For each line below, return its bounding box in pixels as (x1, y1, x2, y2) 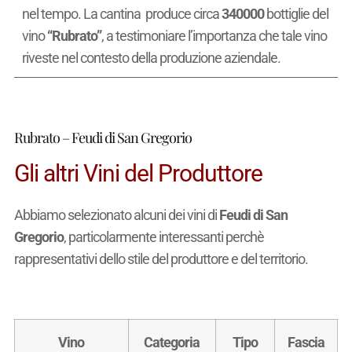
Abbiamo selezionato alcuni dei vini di (13, 207, 219, 224)
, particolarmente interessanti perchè (63, 229, 264, 246)
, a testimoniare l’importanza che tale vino (101, 27, 327, 45)
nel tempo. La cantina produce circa (21, 5, 222, 23)
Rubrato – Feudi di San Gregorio (13, 128, 192, 148)
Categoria (144, 333, 200, 350)
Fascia (287, 333, 324, 350)
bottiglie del (263, 5, 328, 23)
